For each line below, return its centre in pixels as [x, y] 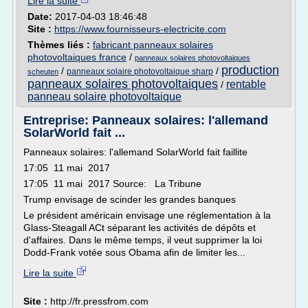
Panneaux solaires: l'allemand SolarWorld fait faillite [135, 152]
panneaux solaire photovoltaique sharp [140, 71]
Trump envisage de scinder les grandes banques [130, 199]
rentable [246, 84]
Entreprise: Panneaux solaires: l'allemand [146, 120]
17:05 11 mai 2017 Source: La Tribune [112, 184]
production [250, 70]
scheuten [43, 71]
